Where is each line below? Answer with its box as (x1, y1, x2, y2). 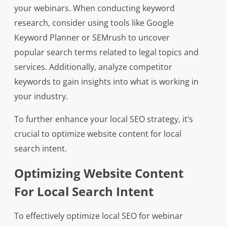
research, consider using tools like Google (14, 17, 174, 29)
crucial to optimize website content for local (14, 128, 181, 140)
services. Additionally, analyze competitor (14, 61, 172, 73)
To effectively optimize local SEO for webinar (14, 210, 183, 222)
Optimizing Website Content (14, 165, 183, 182)
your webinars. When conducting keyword (14, 3, 175, 14)
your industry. (14, 91, 68, 102)
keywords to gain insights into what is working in (14, 76, 199, 88)
